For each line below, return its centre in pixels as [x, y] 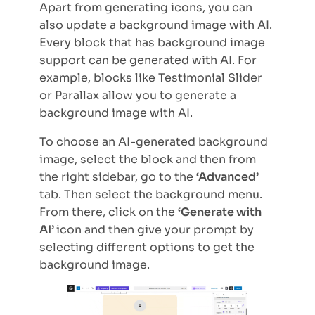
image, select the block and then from [148, 159]
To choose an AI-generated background [154, 141]
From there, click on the [109, 212]
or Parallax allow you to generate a [138, 95]
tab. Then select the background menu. [151, 194]
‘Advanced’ [227, 176]
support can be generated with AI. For [148, 60]
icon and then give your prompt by [155, 229]
